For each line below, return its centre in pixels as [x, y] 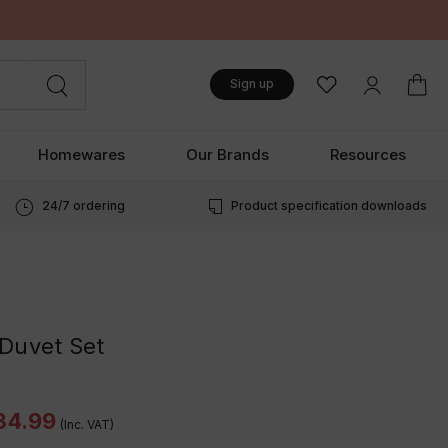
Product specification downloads [328, 205]
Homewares [82, 154]
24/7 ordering [83, 205]
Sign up [252, 84]
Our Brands [228, 154]
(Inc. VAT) [86, 424]
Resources [367, 154]
